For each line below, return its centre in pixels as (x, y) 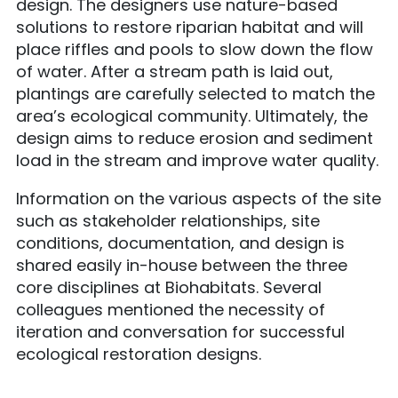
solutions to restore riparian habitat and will (190, 27)
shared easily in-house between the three (182, 265)
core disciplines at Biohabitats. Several (169, 287)
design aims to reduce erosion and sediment (195, 138)
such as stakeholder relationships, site (168, 221)
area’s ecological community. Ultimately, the (192, 116)
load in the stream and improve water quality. (197, 160)
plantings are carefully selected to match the (195, 94)
